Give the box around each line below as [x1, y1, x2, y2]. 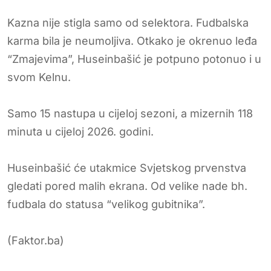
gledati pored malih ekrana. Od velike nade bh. [7, 179, 247, 192]
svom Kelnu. [7, 70, 71, 83]
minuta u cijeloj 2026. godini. [7, 125, 154, 138]
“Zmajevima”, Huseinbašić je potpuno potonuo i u [7, 52, 261, 65]
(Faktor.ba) [7, 233, 64, 247]
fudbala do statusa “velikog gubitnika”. [7, 197, 205, 211]
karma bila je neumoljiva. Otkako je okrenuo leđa [7, 34, 257, 47]
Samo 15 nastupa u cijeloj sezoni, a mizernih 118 [7, 106, 253, 120]
